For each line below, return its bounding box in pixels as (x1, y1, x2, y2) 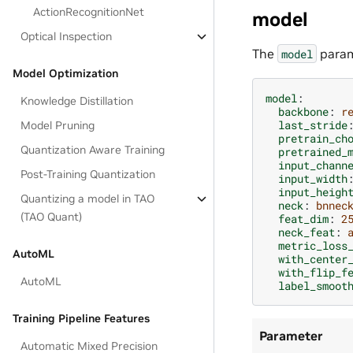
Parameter (259, 328, 323, 344)
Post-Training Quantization (20, 167, 156, 181)
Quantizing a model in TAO (20, 191, 155, 206)
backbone (278, 104, 329, 120)
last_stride (278, 117, 347, 133)
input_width (278, 171, 347, 187)
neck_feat (278, 225, 335, 240)
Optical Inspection (20, 29, 113, 43)
